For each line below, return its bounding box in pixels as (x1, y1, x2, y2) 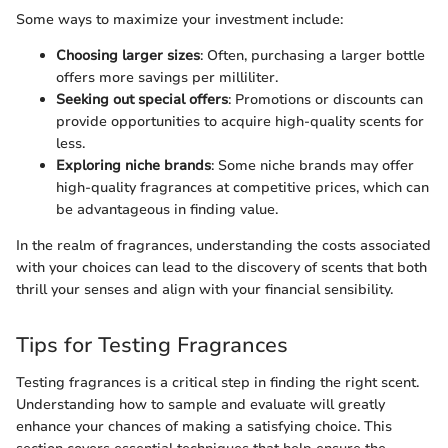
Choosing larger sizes (56, 45, 200, 65)
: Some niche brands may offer (211, 155, 414, 175)
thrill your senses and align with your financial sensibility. (16, 279, 393, 299)
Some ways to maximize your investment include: (16, 9, 343, 29)
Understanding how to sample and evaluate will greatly (16, 395, 385, 415)
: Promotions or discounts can (228, 89, 423, 109)
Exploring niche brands (56, 155, 211, 175)
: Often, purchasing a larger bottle (200, 45, 425, 65)
